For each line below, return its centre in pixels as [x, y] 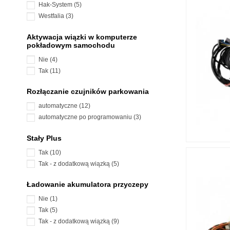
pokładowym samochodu [71, 45]
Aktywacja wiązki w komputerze [82, 37]
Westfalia [52, 16]
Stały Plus [44, 138]
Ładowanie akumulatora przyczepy [88, 185]
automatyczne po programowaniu [86, 117]
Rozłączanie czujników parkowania [88, 92]
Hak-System [56, 5]
